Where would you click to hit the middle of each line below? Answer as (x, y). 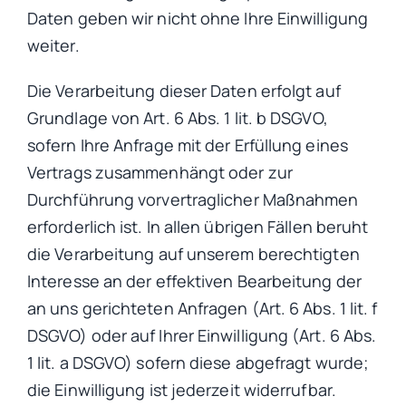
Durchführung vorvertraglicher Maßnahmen (193, 200)
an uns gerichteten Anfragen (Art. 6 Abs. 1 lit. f (203, 309)
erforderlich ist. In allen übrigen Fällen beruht (198, 227)
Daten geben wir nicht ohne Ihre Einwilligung (198, 19)
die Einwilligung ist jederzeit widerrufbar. (182, 390)
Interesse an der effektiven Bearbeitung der (194, 281)
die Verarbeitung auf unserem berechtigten (193, 254)
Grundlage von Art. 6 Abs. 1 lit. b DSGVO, (178, 118)
